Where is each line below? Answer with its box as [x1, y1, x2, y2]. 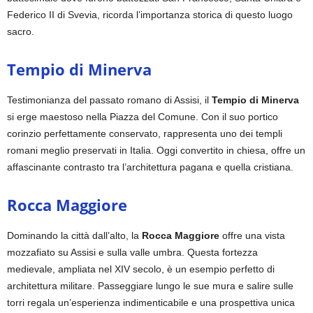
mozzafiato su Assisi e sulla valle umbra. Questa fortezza [7, 246, 258, 258]
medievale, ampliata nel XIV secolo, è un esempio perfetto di [7, 263, 275, 275]
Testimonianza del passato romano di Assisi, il [7, 94, 212, 105]
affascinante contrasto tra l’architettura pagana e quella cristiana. [7, 161, 293, 173]
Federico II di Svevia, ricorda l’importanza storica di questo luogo [7, 8, 293, 20]
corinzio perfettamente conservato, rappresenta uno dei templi [7, 127, 282, 139]
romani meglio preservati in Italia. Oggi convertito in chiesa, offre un [7, 144, 305, 156]
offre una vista [219, 229, 285, 241]
